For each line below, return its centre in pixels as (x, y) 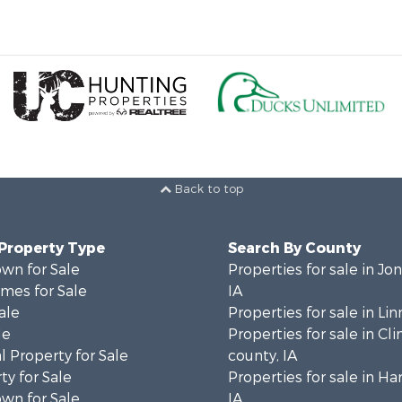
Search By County (294, 248)
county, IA (262, 355)
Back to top (207, 189)
